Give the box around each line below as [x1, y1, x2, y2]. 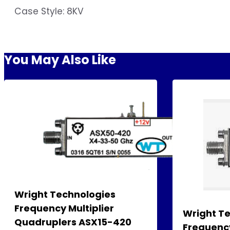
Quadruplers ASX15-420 [14, 215, 131, 228]
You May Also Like [4, 51, 116, 69]
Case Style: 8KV [14, 5, 84, 18]
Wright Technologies [14, 187, 116, 201]
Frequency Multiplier [14, 201, 114, 215]
